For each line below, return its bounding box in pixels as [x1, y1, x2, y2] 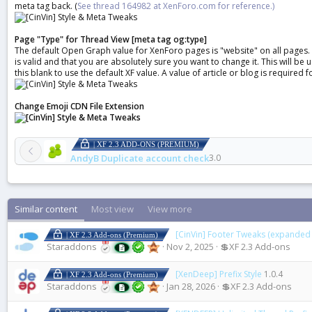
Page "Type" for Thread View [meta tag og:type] [15, 33, 207, 46]
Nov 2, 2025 [166, 240, 214, 253]
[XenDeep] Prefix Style [175, 268, 262, 281]
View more [148, 203, 192, 216]
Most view [91, 203, 134, 216]
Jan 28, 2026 [166, 280, 215, 293]
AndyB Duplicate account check [70, 152, 209, 165]
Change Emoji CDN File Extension [15, 100, 144, 113]
